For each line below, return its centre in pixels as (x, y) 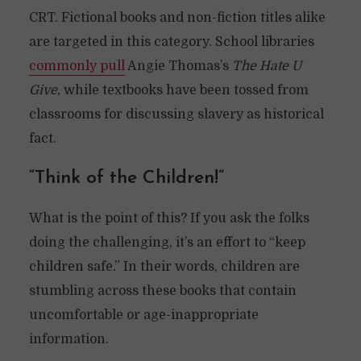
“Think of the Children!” (126, 178)
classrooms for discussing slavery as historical (176, 114)
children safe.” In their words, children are (164, 267)
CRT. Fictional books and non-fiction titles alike (177, 18)
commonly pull (77, 66)
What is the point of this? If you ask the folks (169, 218)
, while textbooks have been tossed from (183, 90)
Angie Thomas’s (178, 66)
